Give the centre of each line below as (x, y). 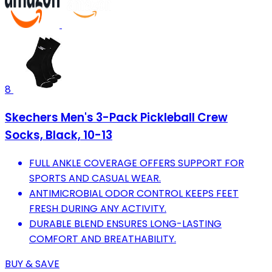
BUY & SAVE (32, 263)
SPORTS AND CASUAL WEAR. (95, 178)
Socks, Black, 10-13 (59, 135)
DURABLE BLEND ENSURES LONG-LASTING (125, 223)
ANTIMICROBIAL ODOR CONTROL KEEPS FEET (134, 193)
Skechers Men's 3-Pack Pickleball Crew (116, 118)
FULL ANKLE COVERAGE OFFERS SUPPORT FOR (137, 163)
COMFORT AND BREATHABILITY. (103, 239)
